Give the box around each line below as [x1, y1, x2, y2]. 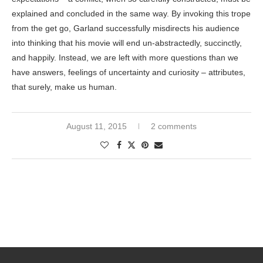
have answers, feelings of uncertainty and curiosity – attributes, [12, 68, 245, 77]
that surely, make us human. [12, 82, 117, 92]
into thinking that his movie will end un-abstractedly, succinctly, [12, 38, 242, 48]
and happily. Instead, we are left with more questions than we [12, 53, 238, 63]
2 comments [151, 122, 197, 131]
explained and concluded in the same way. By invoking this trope [12, 9, 251, 19]
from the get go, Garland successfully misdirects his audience [12, 23, 240, 33]
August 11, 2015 [66, 122, 127, 131]
